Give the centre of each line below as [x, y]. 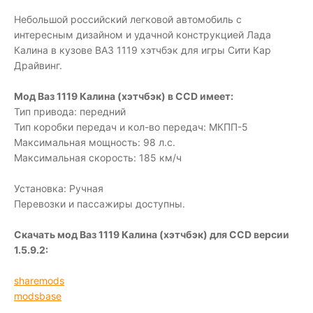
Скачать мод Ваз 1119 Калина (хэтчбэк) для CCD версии [152, 234]
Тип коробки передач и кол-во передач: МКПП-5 [131, 126]
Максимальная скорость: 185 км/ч [98, 157]
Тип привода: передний [70, 111]
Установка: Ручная [59, 188]
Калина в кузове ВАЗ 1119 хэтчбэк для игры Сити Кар [143, 50]
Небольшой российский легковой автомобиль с [128, 19]
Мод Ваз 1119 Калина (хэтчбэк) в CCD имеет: [124, 96]
